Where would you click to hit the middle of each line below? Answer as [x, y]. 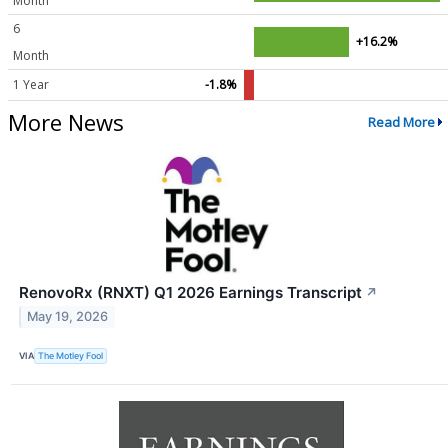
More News [66, 121]
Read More [401, 122]
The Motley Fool [71, 356]
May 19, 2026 [68, 317]
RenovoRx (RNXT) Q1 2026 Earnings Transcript [190, 292]
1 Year [31, 84]
